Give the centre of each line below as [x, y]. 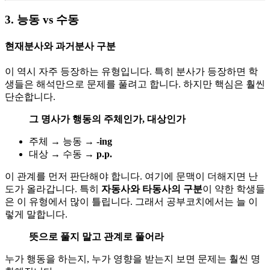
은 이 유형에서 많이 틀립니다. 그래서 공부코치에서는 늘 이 [131, 202]
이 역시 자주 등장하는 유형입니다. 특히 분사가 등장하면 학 [131, 72]
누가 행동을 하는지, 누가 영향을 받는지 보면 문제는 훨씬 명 [133, 259]
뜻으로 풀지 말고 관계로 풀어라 [96, 237]
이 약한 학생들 [234, 189]
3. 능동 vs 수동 [42, 19]
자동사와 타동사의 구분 [152, 189]
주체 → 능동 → [63, 142]
